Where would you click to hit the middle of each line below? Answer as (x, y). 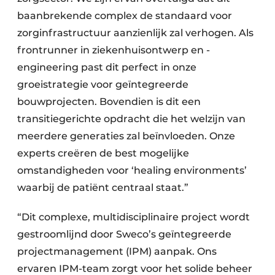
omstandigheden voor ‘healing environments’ (132, 170)
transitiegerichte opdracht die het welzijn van (131, 119)
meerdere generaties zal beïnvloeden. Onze (126, 136)
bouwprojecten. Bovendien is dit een (109, 102)
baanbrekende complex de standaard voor (125, 16)
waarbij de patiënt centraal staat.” (103, 188)
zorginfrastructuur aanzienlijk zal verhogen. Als (135, 33)
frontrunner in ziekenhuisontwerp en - (114, 50)
